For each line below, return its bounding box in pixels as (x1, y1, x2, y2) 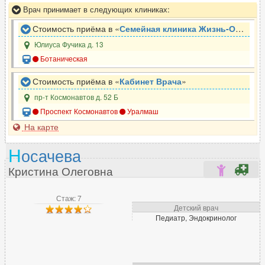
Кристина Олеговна (8, 163, 113, 179)
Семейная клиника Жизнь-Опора (119, 22, 235, 34)
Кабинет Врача (119, 75, 182, 87)
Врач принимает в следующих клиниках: (21, 4, 170, 15)
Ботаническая (38, 53, 88, 63)
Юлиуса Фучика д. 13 (33, 39, 104, 49)
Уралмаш (125, 106, 159, 116)
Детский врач (174, 202, 218, 212)
